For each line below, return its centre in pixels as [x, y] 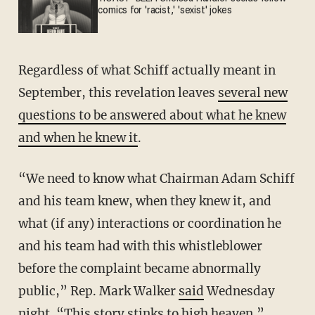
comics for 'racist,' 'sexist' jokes [165, 11]
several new [252, 92]
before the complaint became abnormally [139, 268]
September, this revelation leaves [118, 92]
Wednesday [239, 291]
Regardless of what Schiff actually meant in [22, 70]
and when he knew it [78, 137]
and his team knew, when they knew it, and [144, 201]
